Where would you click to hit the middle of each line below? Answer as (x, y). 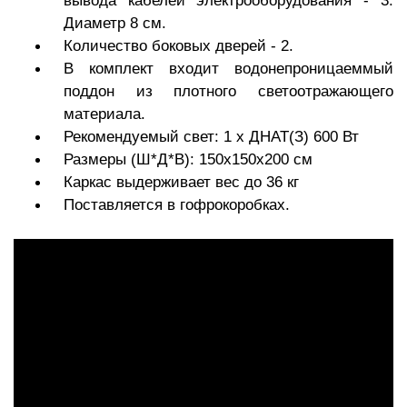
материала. (104, 114)
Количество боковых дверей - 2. (179, 45)
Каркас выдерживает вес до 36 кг (181, 182)
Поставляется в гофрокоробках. (177, 204)
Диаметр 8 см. (115, 23)
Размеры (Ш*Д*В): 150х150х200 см (190, 159)
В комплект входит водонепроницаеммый (228, 68)
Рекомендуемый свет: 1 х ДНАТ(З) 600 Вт (211, 136)
